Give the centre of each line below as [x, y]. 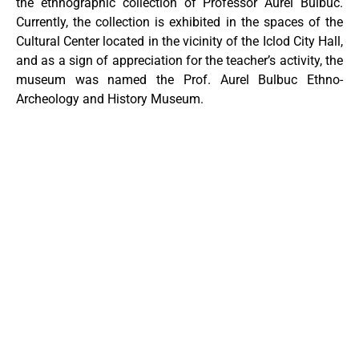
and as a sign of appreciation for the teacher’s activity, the [179, 61]
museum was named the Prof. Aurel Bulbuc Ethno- [179, 80]
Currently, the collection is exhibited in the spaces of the [179, 22]
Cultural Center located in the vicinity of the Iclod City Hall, [179, 42]
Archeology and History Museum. [110, 99]
